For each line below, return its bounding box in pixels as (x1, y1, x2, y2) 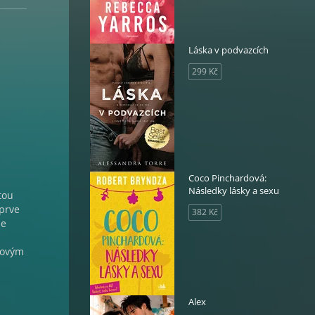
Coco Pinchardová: (188, 172, 266, 184)
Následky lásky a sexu (188, 184, 279, 197)
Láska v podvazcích (188, 44, 269, 56)
